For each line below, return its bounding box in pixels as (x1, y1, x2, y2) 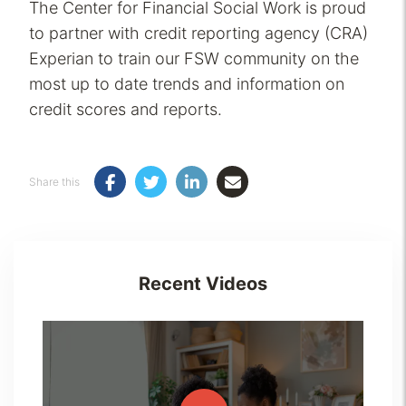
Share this (29, 174, 80, 188)
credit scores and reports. (29, 100, 222, 120)
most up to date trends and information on (29, 74, 344, 94)
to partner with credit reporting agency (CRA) (29, 24, 368, 43)
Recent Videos (139, 273, 267, 295)
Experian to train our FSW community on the (29, 49, 359, 69)
